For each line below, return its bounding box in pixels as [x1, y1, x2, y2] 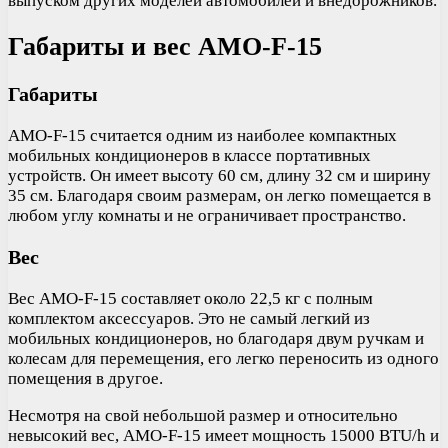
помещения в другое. [8, 368, 163, 388]
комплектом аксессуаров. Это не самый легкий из [8, 308, 370, 328]
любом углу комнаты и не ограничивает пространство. [8, 205, 406, 225]
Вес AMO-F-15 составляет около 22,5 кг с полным [8, 288, 373, 308]
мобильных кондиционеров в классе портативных [8, 145, 371, 165]
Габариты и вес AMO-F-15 [8, 31, 322, 61]
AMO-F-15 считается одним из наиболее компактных [8, 125, 397, 145]
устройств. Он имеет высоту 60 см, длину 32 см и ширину [8, 165, 431, 185]
